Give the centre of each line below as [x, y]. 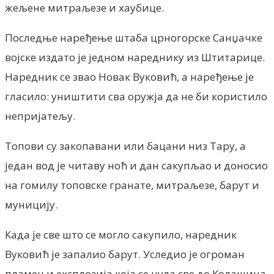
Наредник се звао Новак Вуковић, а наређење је [129, 76]
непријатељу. [40, 116]
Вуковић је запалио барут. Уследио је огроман [125, 254]
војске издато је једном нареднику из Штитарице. [135, 57]
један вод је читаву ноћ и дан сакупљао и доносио [136, 165]
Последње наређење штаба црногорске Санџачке [134, 37]
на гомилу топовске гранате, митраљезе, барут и [132, 185]
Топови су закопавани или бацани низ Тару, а [125, 146]
